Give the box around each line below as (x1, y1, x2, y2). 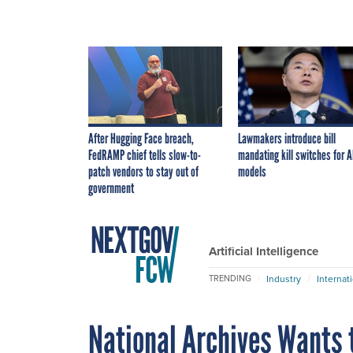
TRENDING (209, 272, 251, 285)
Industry (266, 271, 301, 286)
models (238, 162, 266, 180)
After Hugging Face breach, (88, 129, 194, 147)
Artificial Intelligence (209, 242, 318, 260)
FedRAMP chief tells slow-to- (88, 146, 201, 164)
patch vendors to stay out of (88, 162, 199, 180)
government (88, 179, 134, 197)
